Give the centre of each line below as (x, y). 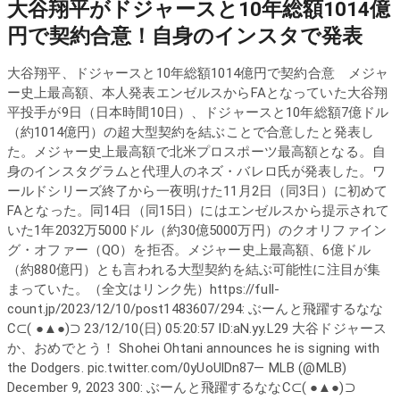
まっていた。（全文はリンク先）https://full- (143, 289)
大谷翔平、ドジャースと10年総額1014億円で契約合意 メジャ (198, 73)
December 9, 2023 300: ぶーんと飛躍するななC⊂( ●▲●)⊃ (181, 387)
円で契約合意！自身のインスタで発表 (185, 36)
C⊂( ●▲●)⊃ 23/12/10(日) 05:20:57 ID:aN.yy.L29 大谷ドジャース (197, 329)
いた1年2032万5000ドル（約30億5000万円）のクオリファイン (197, 230)
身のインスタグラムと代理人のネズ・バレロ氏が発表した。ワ (196, 171)
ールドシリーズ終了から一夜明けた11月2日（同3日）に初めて (198, 191)
